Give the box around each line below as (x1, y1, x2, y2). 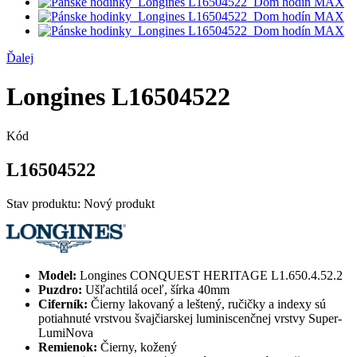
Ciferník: (38, 296, 88, 311)
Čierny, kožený (100, 339, 177, 354)
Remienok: (38, 339, 100, 354)
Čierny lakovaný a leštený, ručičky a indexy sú (88, 296, 326, 311)
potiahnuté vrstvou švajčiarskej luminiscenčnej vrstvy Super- (38, 311, 342, 325)
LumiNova (38, 325, 93, 339)
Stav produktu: (6, 196, 84, 210)
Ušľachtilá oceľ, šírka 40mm (82, 282, 229, 296)
